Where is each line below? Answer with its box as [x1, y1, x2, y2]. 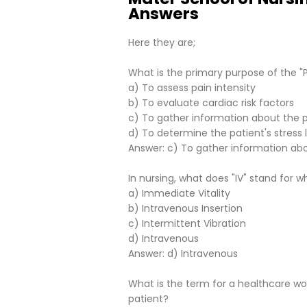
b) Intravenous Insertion [128, 201, 243, 215]
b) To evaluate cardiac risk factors [128, 96, 294, 110]
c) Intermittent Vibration [128, 217, 246, 230]
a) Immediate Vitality [128, 186, 230, 200]
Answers [128, 3, 199, 25]
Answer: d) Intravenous [128, 247, 238, 260]
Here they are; [128, 36, 195, 49]
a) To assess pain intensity [128, 81, 256, 95]
